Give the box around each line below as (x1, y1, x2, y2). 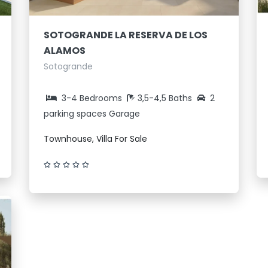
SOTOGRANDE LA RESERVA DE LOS (44, 28, 208, 42)
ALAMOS (44, 43, 86, 57)
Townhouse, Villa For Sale (44, 132, 147, 145)
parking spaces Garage (44, 107, 140, 120)
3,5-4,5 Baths (138, 92, 194, 104)
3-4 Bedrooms (62, 92, 122, 104)
